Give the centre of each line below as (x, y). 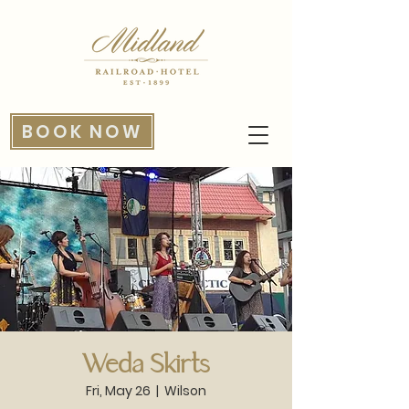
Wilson (185, 391)
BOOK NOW (82, 131)
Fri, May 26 (118, 391)
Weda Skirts (146, 366)
